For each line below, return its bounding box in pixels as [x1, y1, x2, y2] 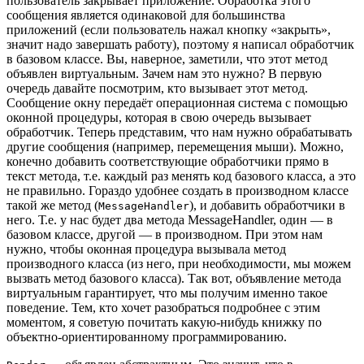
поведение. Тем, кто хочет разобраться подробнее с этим [6, 300, 320, 314]
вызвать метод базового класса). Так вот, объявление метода [6, 271, 341, 285]
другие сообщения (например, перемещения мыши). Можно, [6, 139, 344, 154]
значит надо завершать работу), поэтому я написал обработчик [6, 37, 354, 51]
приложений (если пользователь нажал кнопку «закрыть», [6, 22, 331, 37]
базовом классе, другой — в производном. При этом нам [6, 227, 323, 241]
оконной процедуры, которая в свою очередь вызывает [6, 110, 311, 124]
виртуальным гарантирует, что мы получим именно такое [6, 285, 327, 300]
